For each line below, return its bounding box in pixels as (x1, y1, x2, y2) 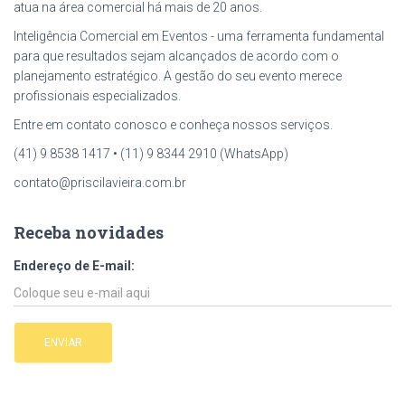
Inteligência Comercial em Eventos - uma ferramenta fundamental (14, 29, 384, 44)
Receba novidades (14, 221, 164, 244)
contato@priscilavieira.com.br (14, 175, 186, 191)
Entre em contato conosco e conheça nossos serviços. (14, 118, 333, 133)
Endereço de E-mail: (14, 259, 135, 274)
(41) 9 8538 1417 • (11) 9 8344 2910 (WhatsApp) (14, 146, 288, 162)
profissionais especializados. (14, 89, 181, 104)
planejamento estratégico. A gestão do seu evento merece (14, 69, 342, 84)
